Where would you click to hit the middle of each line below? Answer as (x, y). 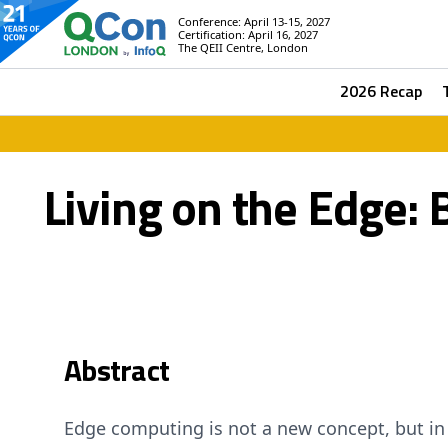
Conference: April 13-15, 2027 (254, 21)
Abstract (116, 370)
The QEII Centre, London (243, 47)
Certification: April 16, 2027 (248, 34)
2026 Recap (381, 91)
